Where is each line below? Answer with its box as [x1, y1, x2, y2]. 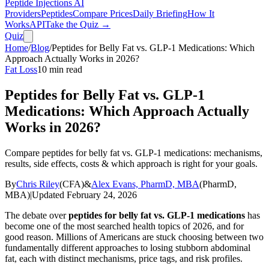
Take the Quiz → [45, 19, 110, 29]
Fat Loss [5, 64, 37, 74]
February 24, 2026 [67, 189, 137, 200]
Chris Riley [16, 178, 59, 189]
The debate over [5, 210, 68, 220]
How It [187, 8, 214, 19]
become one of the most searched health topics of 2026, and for [5, 220, 244, 231]
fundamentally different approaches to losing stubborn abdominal [5, 242, 250, 253]
